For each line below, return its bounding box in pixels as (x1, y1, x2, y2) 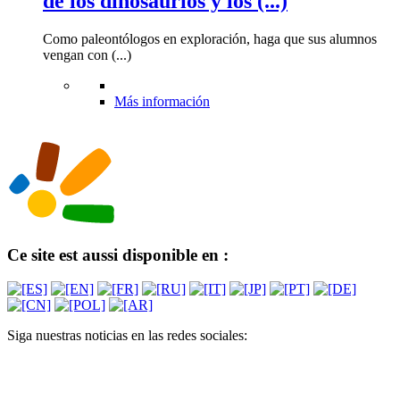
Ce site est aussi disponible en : (7, 245, 229, 264)
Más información (114, 93, 210, 109)
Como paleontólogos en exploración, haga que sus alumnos (43, 30, 377, 46)
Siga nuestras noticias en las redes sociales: (7, 328, 247, 344)
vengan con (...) (43, 46, 131, 62)
